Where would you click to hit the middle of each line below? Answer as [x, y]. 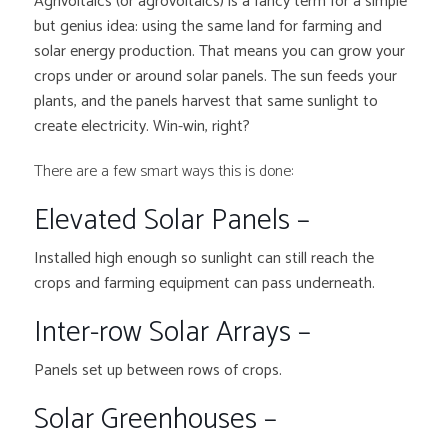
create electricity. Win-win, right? [142, 127]
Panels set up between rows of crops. [158, 371]
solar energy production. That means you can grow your [220, 52]
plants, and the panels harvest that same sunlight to [206, 102]
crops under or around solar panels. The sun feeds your [216, 77]
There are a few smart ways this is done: [164, 172]
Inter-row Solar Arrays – [176, 333]
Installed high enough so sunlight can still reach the [204, 259]
